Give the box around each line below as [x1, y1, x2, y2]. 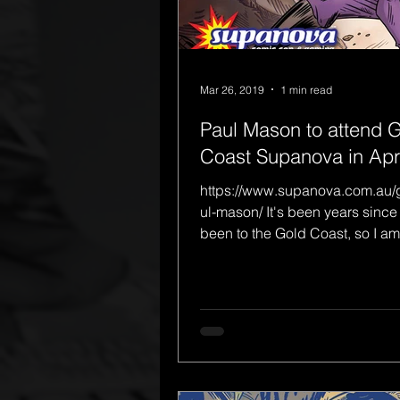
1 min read [280, 82, 332, 96]
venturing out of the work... [302, 246, 366, 263]
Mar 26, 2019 [200, 82, 264, 96]
